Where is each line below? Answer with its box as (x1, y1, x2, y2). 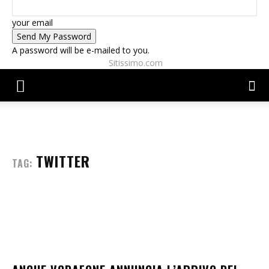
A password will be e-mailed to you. (12, 44, 150, 56)
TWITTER (36, 150, 90, 172)
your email (12, 17, 53, 28)
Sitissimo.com (109, 57, 163, 68)
